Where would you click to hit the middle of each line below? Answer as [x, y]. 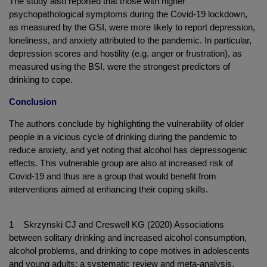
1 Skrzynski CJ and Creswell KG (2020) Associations [117, 224]
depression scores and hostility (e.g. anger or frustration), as [125, 53]
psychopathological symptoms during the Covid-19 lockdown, [128, 14]
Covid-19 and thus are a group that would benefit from [113, 176]
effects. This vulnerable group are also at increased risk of [121, 163]
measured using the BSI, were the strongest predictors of [119, 66]
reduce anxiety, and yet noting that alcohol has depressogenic [128, 150]
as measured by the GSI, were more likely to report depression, [132, 27]
